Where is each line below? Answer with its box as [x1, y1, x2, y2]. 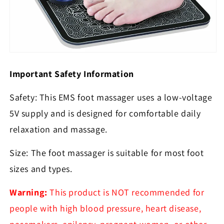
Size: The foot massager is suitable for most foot [9, 147, 204, 159]
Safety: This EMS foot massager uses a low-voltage [9, 91, 212, 103]
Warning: [9, 186, 47, 198]
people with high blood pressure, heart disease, [9, 202, 201, 214]
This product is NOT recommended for [47, 186, 204, 198]
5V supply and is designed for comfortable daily [9, 107, 201, 119]
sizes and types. [9, 163, 72, 175]
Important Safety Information [9, 68, 134, 80]
